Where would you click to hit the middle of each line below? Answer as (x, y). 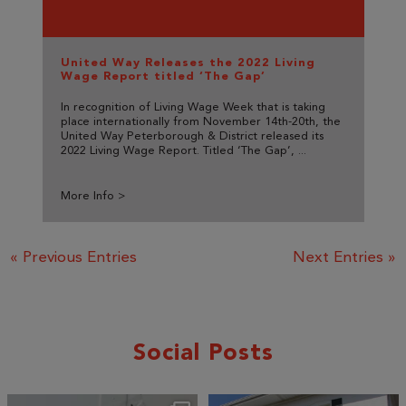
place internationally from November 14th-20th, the (200, 122)
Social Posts (203, 352)
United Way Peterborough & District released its (192, 137)
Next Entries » (344, 258)
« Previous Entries (74, 258)
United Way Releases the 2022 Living (188, 63)
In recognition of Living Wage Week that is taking (193, 108)
